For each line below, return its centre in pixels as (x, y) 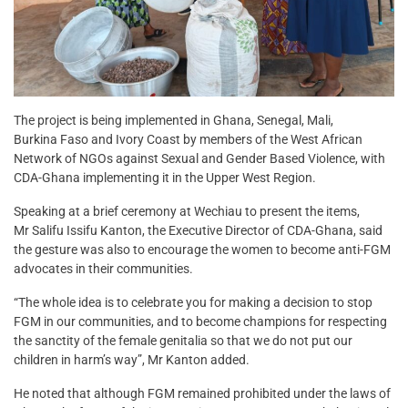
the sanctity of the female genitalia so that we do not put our (183, 340)
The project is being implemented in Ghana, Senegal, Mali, (173, 120)
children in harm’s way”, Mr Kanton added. (132, 359)
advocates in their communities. (103, 268)
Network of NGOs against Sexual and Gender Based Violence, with (199, 158)
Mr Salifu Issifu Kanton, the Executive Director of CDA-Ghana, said (198, 230)
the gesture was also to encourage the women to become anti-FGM (202, 249)
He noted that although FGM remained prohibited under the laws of (202, 393)
